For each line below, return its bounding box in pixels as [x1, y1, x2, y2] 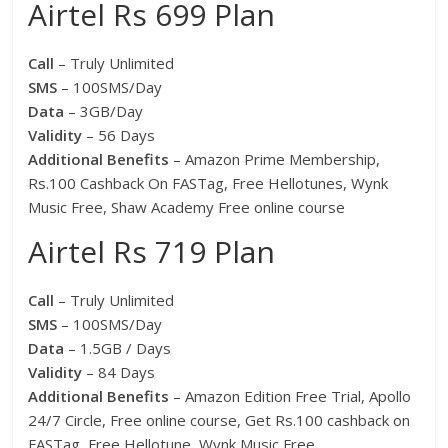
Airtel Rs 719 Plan [28, 231, 276, 273]
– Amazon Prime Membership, [169, 149, 381, 170]
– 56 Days [86, 125, 156, 146]
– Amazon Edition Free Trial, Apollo [169, 386, 412, 407]
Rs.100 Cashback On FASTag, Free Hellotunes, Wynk [28, 173, 389, 194]
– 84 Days [86, 362, 156, 383]
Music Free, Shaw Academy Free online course [28, 197, 346, 218]
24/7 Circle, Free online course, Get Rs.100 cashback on [28, 410, 411, 431]
